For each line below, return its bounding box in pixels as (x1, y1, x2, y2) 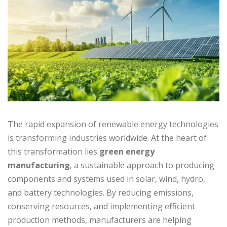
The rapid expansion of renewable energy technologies (8, 119, 218, 130)
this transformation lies (8, 146, 99, 158)
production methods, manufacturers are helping (8, 214, 192, 226)
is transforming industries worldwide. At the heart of (8, 132, 207, 144)
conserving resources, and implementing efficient (8, 201, 195, 212)
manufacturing (8, 160, 70, 171)
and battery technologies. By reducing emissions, (8, 187, 194, 199)
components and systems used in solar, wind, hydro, (8, 173, 205, 185)
